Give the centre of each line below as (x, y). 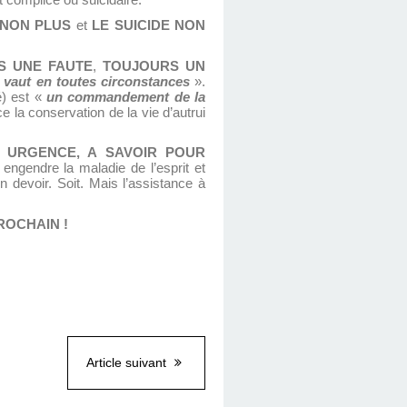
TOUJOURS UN (154, 66)
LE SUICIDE (131, 25)
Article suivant (128, 362)
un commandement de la (126, 97)
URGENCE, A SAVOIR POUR (107, 153)
